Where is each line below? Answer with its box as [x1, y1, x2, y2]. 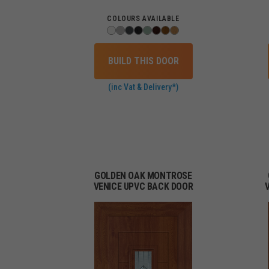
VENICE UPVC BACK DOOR [93, 180, 193, 192]
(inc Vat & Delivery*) [108, 82, 178, 92]
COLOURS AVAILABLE [107, 14, 180, 23]
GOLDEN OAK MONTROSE [94, 169, 192, 181]
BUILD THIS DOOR [107, 55, 179, 67]
